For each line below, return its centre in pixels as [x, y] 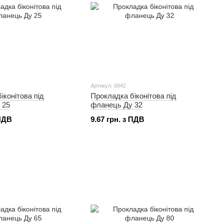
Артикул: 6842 [108, 86]
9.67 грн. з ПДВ [117, 119]
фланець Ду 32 [116, 105]
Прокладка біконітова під [133, 96]
